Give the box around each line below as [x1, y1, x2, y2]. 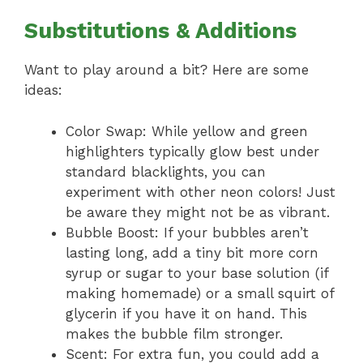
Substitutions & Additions [24, 18, 297, 45]
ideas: [24, 82, 62, 99]
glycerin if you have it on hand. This [66, 305, 307, 322]
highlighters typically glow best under [66, 143, 319, 160]
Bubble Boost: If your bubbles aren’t [66, 224, 309, 241]
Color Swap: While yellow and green [66, 122, 308, 139]
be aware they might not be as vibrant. [66, 203, 330, 220]
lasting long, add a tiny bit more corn [66, 244, 318, 261]
